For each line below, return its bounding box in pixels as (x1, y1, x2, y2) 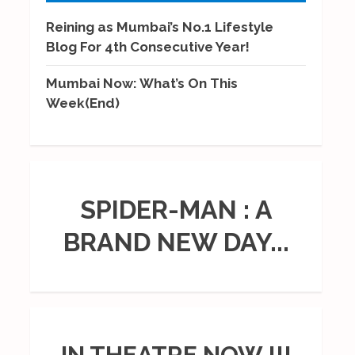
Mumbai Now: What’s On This (46, 74, 238, 91)
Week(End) (46, 94, 120, 111)
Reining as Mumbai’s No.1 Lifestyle (46, 18, 273, 35)
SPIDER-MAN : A (79, 195, 273, 225)
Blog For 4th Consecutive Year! (46, 38, 250, 55)
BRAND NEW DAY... (63, 227, 289, 258)
